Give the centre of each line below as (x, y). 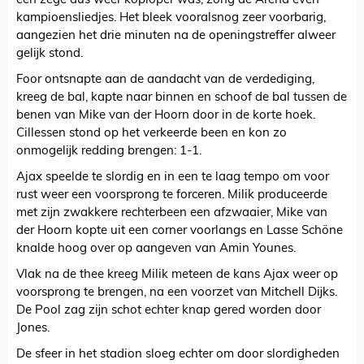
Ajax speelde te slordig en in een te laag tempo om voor (173, 178)
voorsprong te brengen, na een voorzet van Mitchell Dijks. (177, 293)
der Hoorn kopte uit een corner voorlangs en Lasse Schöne (180, 232)
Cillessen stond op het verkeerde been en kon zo (152, 134)
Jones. (33, 329)
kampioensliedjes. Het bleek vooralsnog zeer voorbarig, (171, 19)
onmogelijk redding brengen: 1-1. (109, 152)
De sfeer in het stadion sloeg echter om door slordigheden (178, 355)
